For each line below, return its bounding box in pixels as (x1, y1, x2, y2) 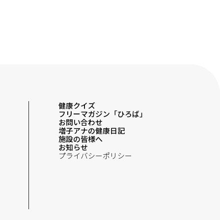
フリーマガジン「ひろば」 (58, 109, 147, 119)
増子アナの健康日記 (58, 125, 125, 136)
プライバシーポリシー (58, 150, 132, 161)
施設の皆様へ (58, 134, 103, 144)
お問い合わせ (58, 117, 103, 128)
